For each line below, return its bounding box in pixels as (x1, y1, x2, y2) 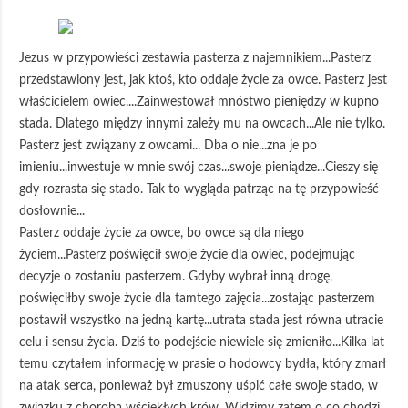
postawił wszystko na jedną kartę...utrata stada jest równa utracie (19, 313, 383, 327)
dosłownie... (19, 204, 85, 218)
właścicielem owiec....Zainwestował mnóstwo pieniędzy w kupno (19, 95, 379, 108)
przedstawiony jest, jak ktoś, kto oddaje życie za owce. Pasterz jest (19, 73, 387, 87)
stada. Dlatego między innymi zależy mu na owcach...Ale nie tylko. (19, 117, 385, 130)
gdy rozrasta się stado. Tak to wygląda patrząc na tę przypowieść (19, 182, 379, 196)
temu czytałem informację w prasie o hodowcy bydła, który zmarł (19, 357, 386, 371)
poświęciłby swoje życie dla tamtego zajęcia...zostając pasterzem (19, 291, 375, 305)
